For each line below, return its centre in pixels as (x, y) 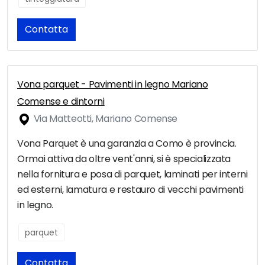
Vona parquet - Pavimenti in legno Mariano (113, 85)
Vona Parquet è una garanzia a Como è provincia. (127, 144)
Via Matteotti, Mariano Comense (105, 119)
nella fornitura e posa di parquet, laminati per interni (132, 174)
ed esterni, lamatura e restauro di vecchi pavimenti (131, 190)
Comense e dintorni (61, 102)
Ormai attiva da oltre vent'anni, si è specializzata (124, 159)
